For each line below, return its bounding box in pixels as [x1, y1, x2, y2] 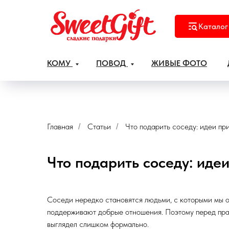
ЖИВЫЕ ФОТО [151, 58, 207, 68]
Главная [47, 122, 73, 132]
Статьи [87, 122, 111, 132]
